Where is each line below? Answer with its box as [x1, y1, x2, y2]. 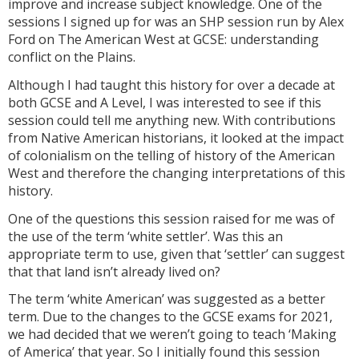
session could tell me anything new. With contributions [8, 111, 336, 129]
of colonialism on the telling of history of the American [8, 146, 335, 164]
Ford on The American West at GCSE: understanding [8, 30, 319, 48]
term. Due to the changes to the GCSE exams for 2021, [8, 308, 333, 326]
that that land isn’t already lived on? [8, 262, 224, 280]
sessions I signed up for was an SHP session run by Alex [8, 12, 344, 30]
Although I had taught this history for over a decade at [8, 75, 335, 94]
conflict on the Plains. [8, 47, 139, 66]
